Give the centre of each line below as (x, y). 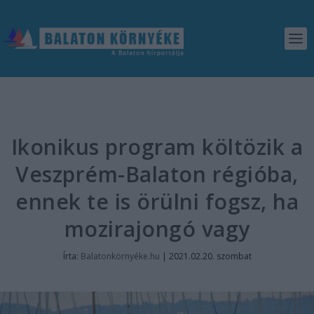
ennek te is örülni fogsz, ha (157, 202)
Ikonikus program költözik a (157, 147)
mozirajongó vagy (157, 229)
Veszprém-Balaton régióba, (157, 174)
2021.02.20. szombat (210, 256)
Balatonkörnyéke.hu (120, 256)
